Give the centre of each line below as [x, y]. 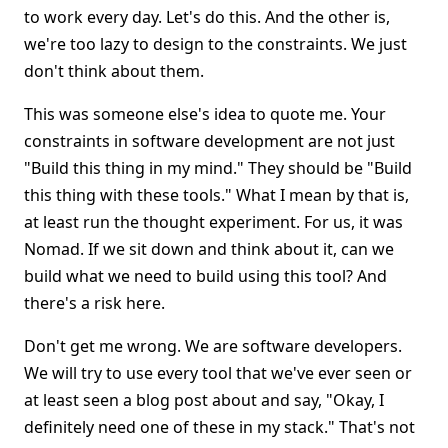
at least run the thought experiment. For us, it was [213, 222]
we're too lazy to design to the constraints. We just [215, 44]
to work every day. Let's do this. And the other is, [207, 17]
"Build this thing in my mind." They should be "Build [218, 168]
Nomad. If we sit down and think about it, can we [209, 249]
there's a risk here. [94, 303]
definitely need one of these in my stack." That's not [219, 427]
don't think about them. [114, 71]
